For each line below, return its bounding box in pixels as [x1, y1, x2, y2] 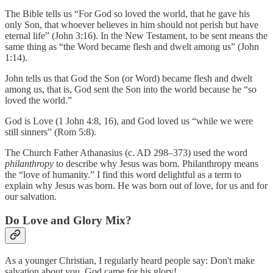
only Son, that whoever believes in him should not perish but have [5, 19, 258, 30]
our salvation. [5, 191, 59, 202]
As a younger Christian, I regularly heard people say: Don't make [5, 255, 255, 266]
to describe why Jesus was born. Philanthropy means [56, 158, 258, 169]
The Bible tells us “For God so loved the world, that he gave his [5, 9, 250, 19]
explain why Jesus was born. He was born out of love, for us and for [5, 180, 268, 191]
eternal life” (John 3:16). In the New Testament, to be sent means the [5, 30, 268, 41]
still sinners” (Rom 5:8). [5, 127, 99, 138]
